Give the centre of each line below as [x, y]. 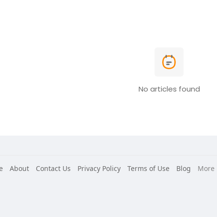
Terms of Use [148, 168]
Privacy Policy [99, 168]
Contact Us [53, 168]
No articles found [169, 89]
